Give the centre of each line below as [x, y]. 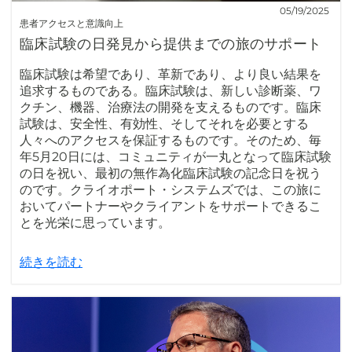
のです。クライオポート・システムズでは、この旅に [170, 189]
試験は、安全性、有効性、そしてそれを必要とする [164, 123]
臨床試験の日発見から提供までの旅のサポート [171, 44]
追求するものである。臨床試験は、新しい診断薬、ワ [170, 90]
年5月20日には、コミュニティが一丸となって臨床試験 [176, 156]
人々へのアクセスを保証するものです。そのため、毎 [170, 140]
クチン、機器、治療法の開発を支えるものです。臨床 [170, 107]
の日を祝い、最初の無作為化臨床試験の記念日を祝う [170, 173]
